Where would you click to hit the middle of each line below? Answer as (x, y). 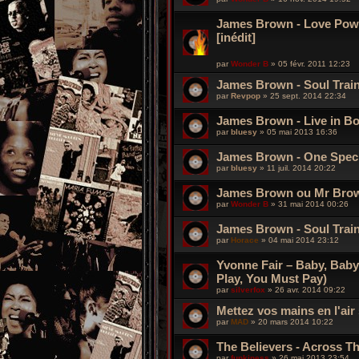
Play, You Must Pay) (272, 278)
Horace (245, 240)
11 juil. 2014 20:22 (301, 167)
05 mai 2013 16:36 (302, 131)
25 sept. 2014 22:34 (308, 95)
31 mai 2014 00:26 (313, 204)
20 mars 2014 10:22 (296, 321)
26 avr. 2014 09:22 (310, 289)
